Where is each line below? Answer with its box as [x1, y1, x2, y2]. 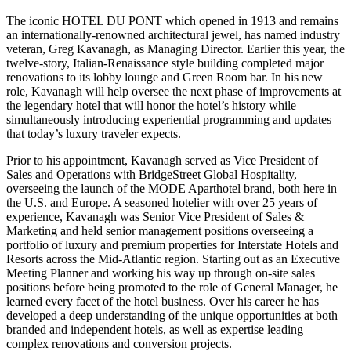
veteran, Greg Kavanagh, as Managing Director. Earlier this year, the [6, 42, 345, 56]
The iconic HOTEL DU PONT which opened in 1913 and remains [6, 14, 338, 28]
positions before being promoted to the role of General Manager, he [6, 280, 338, 295]
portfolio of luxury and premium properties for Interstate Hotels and [6, 238, 338, 252]
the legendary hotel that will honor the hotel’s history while [6, 99, 296, 113]
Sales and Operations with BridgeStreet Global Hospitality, [6, 168, 297, 182]
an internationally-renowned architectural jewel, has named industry [6, 28, 340, 42]
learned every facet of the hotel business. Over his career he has [6, 295, 319, 309]
